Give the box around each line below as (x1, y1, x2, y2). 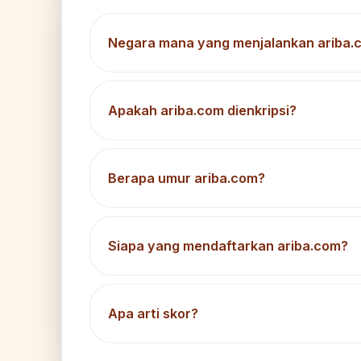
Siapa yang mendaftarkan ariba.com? (108, 238, 348, 255)
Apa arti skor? (108, 305, 198, 322)
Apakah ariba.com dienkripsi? (108, 102, 297, 119)
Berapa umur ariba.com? (108, 170, 265, 187)
